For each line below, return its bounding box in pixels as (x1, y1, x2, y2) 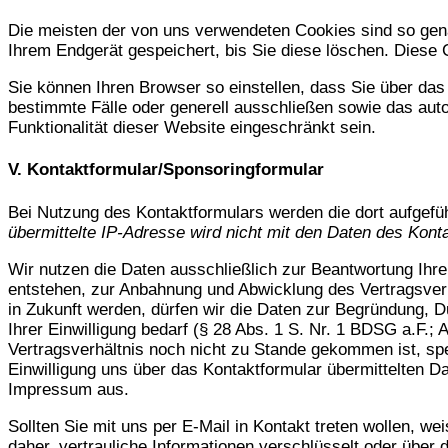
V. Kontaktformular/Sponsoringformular (8, 160, 324, 180)
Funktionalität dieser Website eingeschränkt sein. (8, 117, 376, 137)
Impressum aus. (8, 379, 129, 399)
